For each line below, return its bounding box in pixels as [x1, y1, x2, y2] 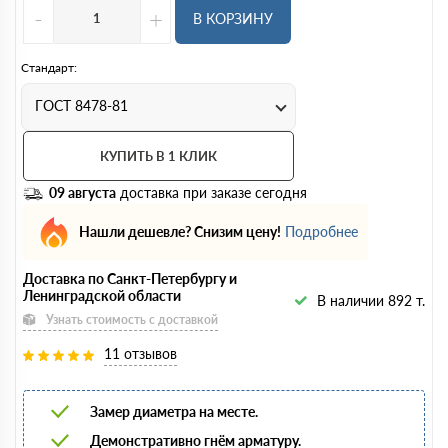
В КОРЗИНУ [193, 10, 273, 27]
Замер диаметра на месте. [90, 402, 258, 420]
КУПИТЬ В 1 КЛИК [100, 147, 217, 164]
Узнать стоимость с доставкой [46, 311, 218, 327]
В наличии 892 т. [317, 291, 425, 309]
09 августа [49, 183, 116, 201]
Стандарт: [21, 59, 77, 75]
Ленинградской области [23, 286, 181, 304]
